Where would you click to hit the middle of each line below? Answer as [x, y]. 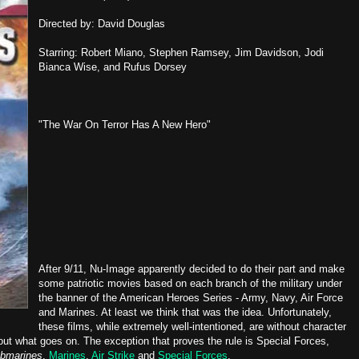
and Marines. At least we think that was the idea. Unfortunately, [185, 312]
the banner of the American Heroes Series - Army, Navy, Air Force [191, 298]
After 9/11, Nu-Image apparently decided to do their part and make [192, 269]
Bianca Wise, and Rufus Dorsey [113, 67]
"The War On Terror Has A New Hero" [125, 125]
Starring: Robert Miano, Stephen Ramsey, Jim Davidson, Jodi [181, 52]
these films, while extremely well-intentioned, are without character [192, 327]
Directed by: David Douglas [102, 24]
